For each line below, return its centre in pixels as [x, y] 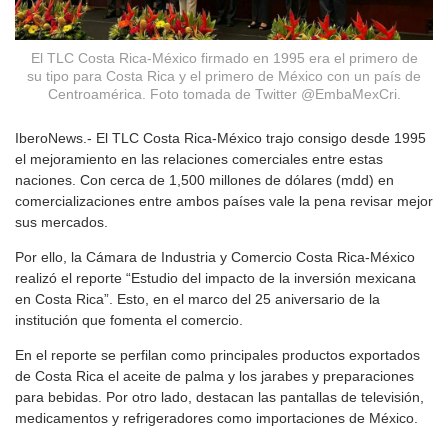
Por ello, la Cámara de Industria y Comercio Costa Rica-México [215, 256]
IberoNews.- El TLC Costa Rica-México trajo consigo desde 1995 [220, 137]
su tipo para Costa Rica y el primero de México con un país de [224, 76]
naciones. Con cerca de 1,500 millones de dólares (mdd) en [204, 179]
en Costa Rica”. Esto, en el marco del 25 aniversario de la [197, 298]
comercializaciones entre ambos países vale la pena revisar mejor [224, 200]
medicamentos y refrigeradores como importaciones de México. [216, 417]
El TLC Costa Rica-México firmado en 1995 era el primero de [224, 58]
